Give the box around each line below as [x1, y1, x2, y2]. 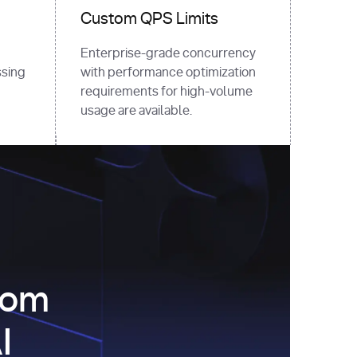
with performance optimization [80, 65, 256, 79]
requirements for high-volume [80, 84, 253, 98]
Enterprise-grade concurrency [80, 46, 256, 60]
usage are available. [80, 104, 192, 117]
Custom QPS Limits [80, 10, 218, 27]
